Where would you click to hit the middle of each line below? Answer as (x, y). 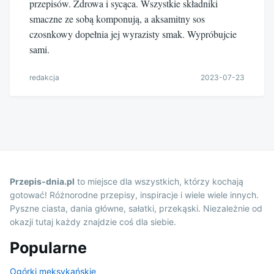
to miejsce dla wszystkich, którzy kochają (159, 181)
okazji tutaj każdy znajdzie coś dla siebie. (93, 221)
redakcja (44, 77)
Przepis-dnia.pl (42, 181)
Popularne (48, 247)
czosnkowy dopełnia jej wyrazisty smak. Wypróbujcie (133, 34)
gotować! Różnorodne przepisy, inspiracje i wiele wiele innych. (134, 194)
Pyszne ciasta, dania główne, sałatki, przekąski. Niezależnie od (136, 208)
